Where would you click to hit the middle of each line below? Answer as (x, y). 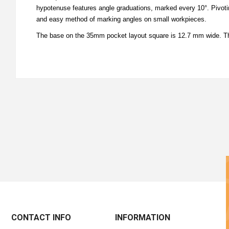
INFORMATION (142, 218)
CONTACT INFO (41, 218)
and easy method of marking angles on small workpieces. (121, 19)
